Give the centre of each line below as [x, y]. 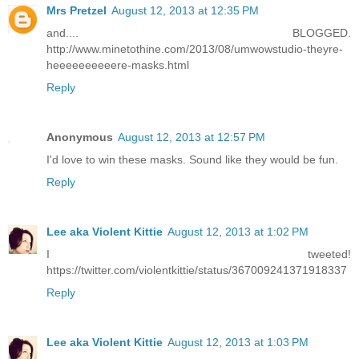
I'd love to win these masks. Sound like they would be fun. [192, 159]
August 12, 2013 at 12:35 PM [185, 10]
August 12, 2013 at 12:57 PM [192, 137]
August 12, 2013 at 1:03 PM [238, 342]
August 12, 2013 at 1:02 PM [238, 231]
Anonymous [80, 137]
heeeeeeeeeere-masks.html [118, 65]
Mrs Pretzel [77, 10]
